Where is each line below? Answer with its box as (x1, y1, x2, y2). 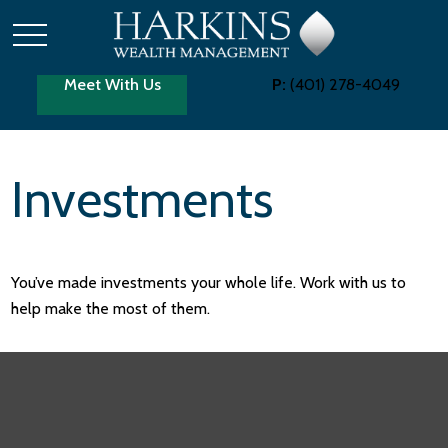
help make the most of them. (11, 299, 211, 318)
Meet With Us (63, 75, 161, 94)
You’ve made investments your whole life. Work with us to (11, 273, 407, 292)
